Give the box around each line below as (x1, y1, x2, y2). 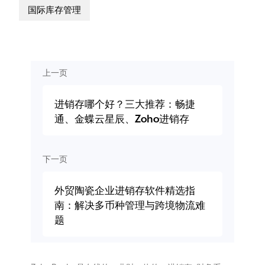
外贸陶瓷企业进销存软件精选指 (54, 185, 195, 197)
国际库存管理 (28, 4, 82, 15)
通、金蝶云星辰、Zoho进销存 (54, 113, 189, 125)
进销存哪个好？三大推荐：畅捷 (54, 98, 195, 111)
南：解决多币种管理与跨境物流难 (54, 199, 205, 212)
